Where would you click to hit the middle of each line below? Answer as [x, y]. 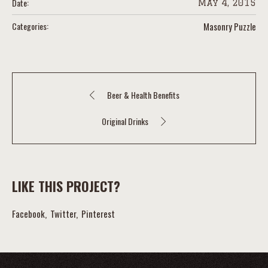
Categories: [30, 26]
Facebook [28, 214]
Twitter [63, 214]
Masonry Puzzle [230, 27]
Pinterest [98, 214]
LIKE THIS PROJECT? [66, 186]
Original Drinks [125, 121]
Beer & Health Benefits [143, 95]
